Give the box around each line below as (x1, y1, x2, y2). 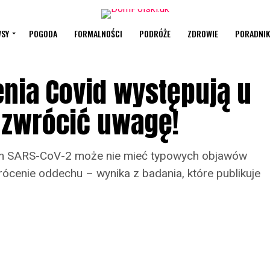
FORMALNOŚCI (74, 27, 122, 40)
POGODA (28, 27, 57, 40)
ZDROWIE (187, 27, 218, 40)
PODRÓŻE (139, 27, 171, 40)
